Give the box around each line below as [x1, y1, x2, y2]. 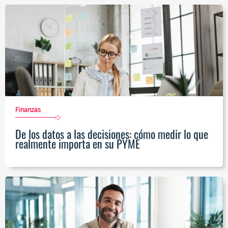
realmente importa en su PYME [15, 135, 140, 152]
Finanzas [15, 106, 41, 114]
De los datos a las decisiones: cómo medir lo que [15, 126, 208, 142]
